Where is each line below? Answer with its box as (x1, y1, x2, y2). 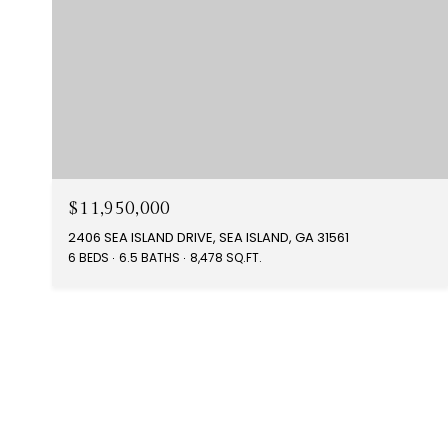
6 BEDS (68, 249, 109, 267)
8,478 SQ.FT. (190, 249, 262, 267)
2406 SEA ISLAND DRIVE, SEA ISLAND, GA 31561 (68, 228, 349, 248)
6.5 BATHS (119, 249, 180, 267)
